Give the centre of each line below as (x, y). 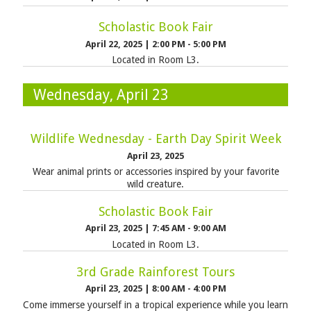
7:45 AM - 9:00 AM (189, 228)
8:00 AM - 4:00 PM (189, 289)
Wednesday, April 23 (101, 95)
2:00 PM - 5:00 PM (189, 44)
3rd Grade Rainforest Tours (155, 271)
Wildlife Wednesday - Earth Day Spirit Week (155, 139)
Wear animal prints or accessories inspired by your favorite (155, 172)
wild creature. (155, 184)
